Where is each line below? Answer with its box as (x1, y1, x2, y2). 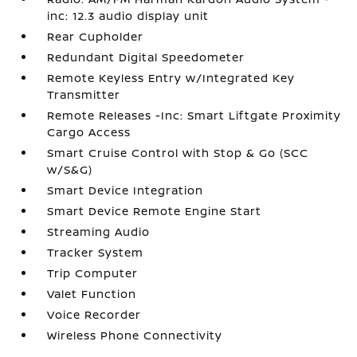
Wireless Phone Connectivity (47, 327, 223, 343)
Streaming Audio (47, 223, 151, 239)
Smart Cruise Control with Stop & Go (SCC (47, 144, 309, 160)
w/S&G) (47, 161, 93, 177)
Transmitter (47, 86, 121, 102)
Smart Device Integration (47, 182, 204, 198)
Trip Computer (47, 265, 139, 280)
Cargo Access (47, 124, 131, 139)
